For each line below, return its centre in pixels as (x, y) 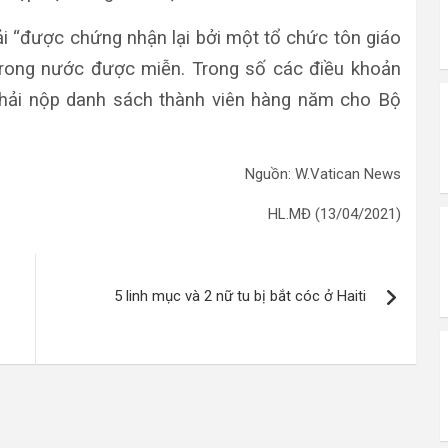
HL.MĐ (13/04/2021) (334, 213)
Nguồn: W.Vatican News (323, 173)
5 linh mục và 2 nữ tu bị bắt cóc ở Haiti (240, 295)
